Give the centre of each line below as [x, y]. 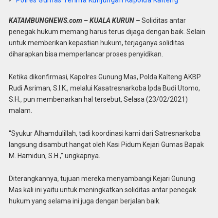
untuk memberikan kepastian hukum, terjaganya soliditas [96, 43]
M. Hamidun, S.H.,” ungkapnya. [54, 155]
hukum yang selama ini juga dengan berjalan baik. [84, 201]
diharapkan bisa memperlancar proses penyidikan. [86, 54]
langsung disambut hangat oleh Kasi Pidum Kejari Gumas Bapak [106, 144]
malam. [20, 110]
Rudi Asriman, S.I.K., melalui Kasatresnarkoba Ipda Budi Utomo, [104, 88]
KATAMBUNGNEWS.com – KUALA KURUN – [74, 21]
